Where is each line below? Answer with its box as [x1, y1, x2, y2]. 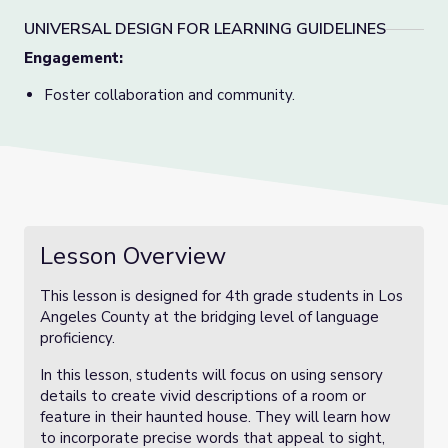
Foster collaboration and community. [44, 85, 295, 105]
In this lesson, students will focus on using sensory [40, 365, 383, 385]
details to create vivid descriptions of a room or [40, 386, 366, 406]
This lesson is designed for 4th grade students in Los [40, 286, 403, 306]
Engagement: [24, 48, 123, 68]
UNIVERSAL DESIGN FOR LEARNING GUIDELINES [24, 18, 386, 40]
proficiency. [40, 328, 115, 348]
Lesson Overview [40, 240, 226, 272]
